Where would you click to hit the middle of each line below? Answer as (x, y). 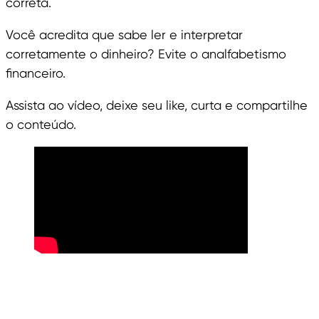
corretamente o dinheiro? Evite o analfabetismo (146, 54)
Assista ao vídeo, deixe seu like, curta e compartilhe (157, 105)
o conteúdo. (41, 125)
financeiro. (37, 73)
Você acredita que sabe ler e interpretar (124, 35)
